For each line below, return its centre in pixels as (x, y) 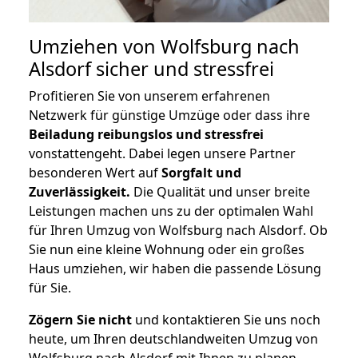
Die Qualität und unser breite (220, 192)
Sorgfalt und (201, 173)
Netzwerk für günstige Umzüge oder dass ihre (169, 115)
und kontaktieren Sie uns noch (226, 320)
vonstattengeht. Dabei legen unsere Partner (162, 154)
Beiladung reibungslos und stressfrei (146, 135)
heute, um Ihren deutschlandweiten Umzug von (173, 339)
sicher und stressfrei (183, 69)
